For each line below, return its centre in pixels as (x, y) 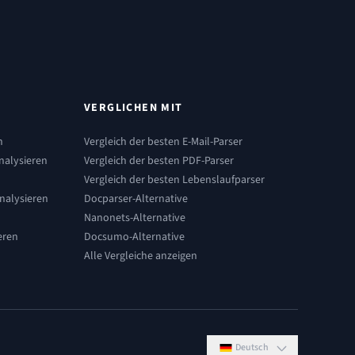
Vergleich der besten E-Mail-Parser (163, 142)
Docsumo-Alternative (134, 237)
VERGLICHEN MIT (134, 108)
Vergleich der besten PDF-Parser (159, 161)
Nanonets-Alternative (135, 218)
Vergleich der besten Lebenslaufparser (174, 180)
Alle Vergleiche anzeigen (141, 256)
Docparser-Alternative (136, 199)
